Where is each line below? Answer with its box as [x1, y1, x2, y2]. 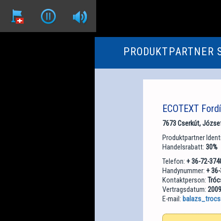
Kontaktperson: [162, 175, 208, 184]
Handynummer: [162, 166, 206, 175]
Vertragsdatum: [162, 184, 208, 194]
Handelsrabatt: [162, 142, 206, 151]
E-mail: [162, 194, 183, 203]
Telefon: [162, 156, 186, 166]
